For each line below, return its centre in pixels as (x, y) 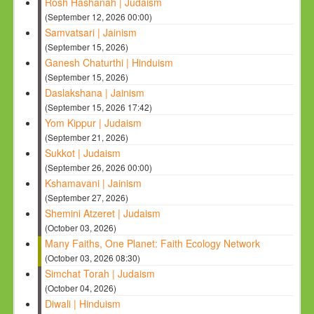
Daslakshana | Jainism (95, 92)
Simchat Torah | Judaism (100, 273)
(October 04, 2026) (81, 287)
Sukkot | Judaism (83, 152)
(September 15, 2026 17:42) (99, 107)
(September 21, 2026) (87, 137)
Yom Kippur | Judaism (94, 122)
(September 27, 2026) (87, 197)
